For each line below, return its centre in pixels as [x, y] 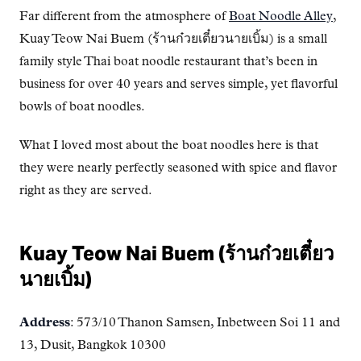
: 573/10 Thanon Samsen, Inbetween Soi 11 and [205, 323]
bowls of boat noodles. [82, 107]
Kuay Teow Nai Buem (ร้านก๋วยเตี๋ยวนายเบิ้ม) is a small [173, 39]
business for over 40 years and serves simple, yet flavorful [178, 84]
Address [45, 323]
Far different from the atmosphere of [124, 17]
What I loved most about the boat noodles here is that [169, 145]
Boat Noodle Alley [281, 17]
